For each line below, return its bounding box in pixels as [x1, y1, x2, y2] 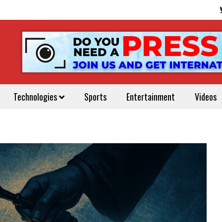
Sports [84, 90, 107, 103]
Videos [195, 90, 217, 103]
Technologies [13, 90, 59, 103]
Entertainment [126, 90, 175, 103]
